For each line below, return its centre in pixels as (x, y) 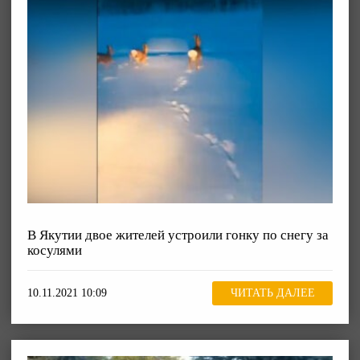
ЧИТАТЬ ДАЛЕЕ (272, 293)
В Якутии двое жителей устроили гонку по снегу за (178, 235)
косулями (55, 250)
